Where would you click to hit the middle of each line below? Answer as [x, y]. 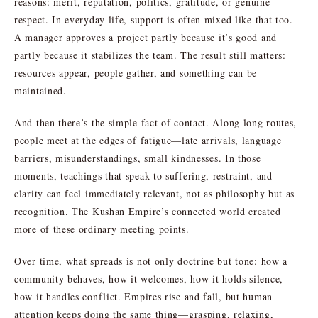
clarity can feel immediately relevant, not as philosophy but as [155, 193]
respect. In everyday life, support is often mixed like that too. [154, 19]
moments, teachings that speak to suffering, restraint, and [143, 175]
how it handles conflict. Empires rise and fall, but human [143, 296]
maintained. [40, 90]
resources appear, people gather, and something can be [136, 72]
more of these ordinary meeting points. [102, 229]
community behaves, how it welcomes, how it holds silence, [149, 278]
